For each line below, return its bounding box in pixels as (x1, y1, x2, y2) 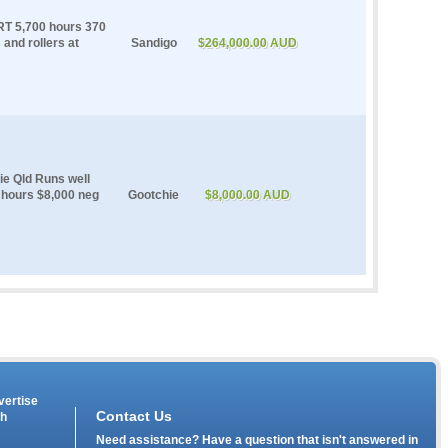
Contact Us (96, 407, 173, 424)
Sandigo (130, 35, 177, 50)
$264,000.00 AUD (198, 35, 297, 50)
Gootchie (128, 187, 179, 202)
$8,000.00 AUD (205, 187, 290, 202)
